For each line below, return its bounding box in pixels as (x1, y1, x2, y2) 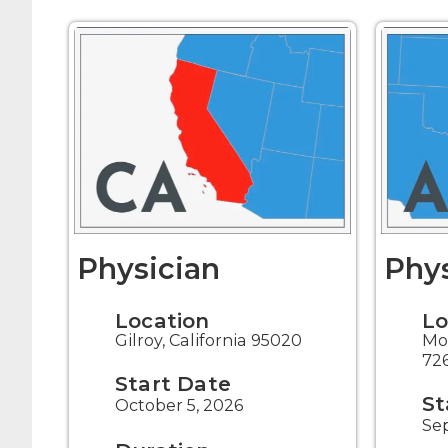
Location (115, 308, 210, 334)
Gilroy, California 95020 (115, 330, 302, 351)
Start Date (115, 371, 231, 397)
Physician (77, 251, 221, 287)
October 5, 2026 (115, 395, 243, 416)
